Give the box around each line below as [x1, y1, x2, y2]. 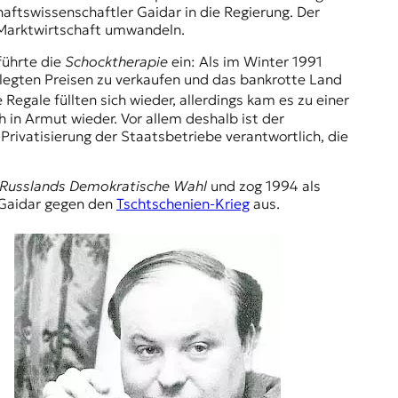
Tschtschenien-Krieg [116, 194, 250, 212]
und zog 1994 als [211, 176, 321, 195]
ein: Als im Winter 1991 [171, 52, 322, 71]
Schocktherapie [65, 52, 171, 71]
